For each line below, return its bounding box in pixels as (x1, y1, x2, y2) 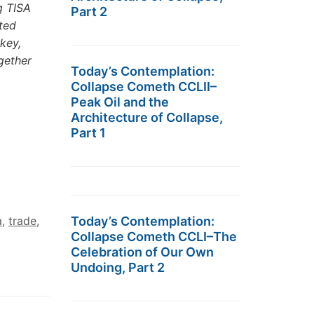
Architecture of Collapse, (71, 110, 223, 125)
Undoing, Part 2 (71, 260, 165, 275)
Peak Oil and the (71, 95, 169, 109)
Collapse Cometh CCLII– (71, 79, 217, 94)
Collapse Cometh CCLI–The (71, 229, 237, 244)
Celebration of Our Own (71, 245, 214, 259)
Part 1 (71, 125, 106, 140)
